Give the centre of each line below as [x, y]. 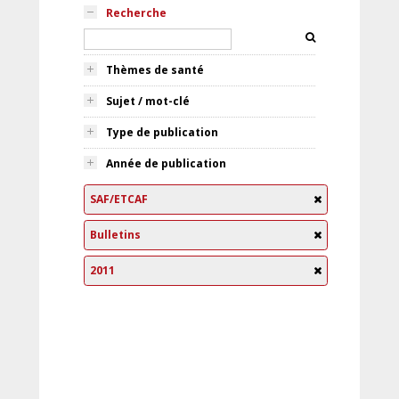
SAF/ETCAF [119, 199]
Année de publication [166, 163]
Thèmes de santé [155, 70]
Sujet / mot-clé [148, 101]
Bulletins [115, 235]
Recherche [136, 13]
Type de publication [162, 132]
